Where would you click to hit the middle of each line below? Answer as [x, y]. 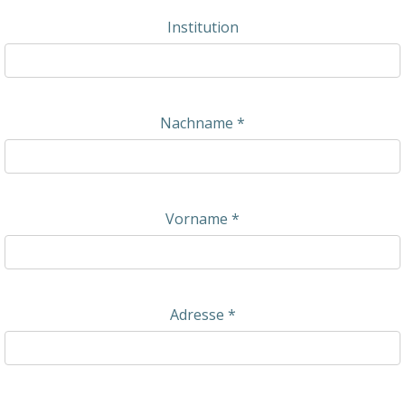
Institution [202, 27]
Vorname [198, 219]
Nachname [198, 123]
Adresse [198, 315]
